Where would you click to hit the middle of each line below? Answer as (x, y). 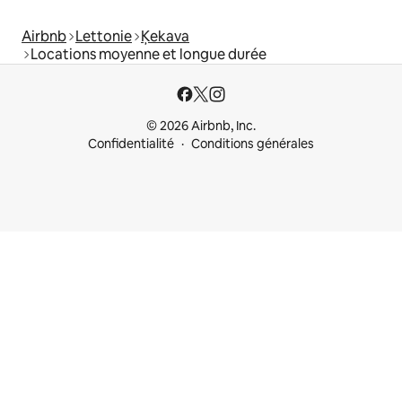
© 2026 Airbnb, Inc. (201, 126)
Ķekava (165, 36)
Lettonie (104, 36)
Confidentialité (131, 144)
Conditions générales (253, 144)
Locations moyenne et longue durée (149, 54)
